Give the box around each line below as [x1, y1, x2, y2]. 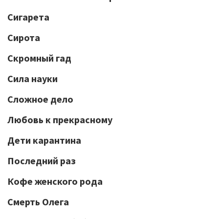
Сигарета [7, 11, 49, 23]
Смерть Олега [7, 196, 69, 208]
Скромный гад [7, 52, 71, 64]
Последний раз [7, 154, 76, 167]
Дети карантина [7, 134, 81, 146]
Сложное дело [7, 93, 73, 105]
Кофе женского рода [7, 175, 103, 187]
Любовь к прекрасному [7, 113, 112, 126]
